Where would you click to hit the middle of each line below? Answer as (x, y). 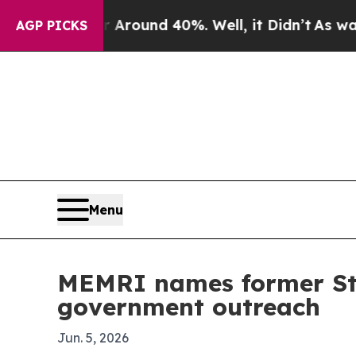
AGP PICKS (52, 25)
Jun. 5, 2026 (93, 337)
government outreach (189, 306)
